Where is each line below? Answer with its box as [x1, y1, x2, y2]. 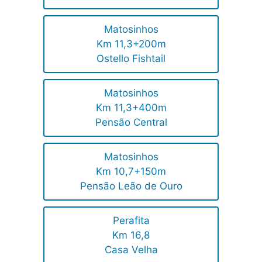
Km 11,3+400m [95, 101, 167, 113]
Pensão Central [95, 116, 167, 128]
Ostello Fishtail [96, 52, 166, 64]
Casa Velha [104, 243, 158, 256]
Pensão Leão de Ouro [80, 180, 182, 192]
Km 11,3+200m [96, 37, 166, 50]
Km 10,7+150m [96, 165, 166, 177]
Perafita [112, 214, 150, 226]
